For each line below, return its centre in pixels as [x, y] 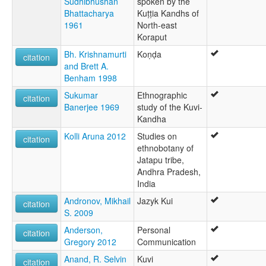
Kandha [152, 119]
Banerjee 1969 [92, 107]
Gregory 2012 [90, 242]
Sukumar [81, 95]
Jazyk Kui [155, 201]
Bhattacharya [89, 13]
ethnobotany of [165, 148]
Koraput [152, 37]
